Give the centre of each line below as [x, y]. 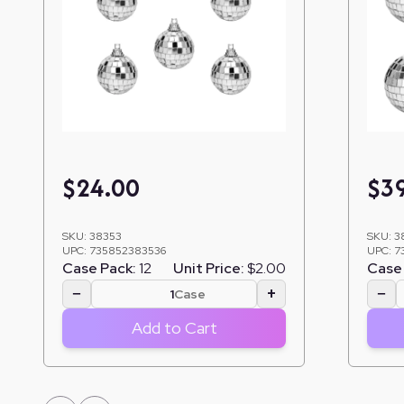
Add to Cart [174, 327]
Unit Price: [209, 268]
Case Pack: [99, 268]
